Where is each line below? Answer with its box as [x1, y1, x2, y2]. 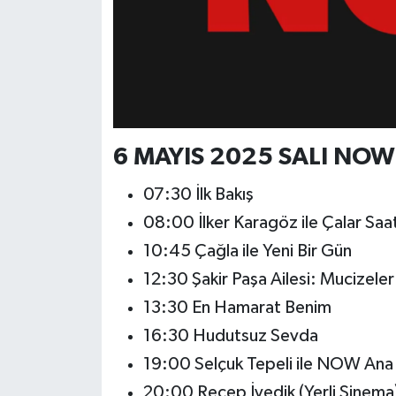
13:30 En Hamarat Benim [142, 298, 331, 316]
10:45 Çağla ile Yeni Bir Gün [142, 241, 352, 260]
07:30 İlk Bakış [142, 185, 254, 203]
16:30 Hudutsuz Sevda [142, 326, 318, 345]
